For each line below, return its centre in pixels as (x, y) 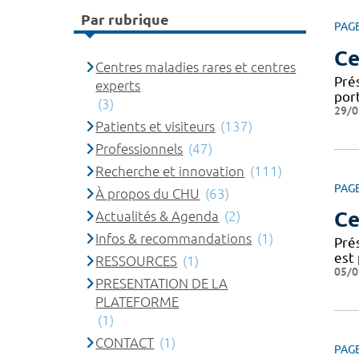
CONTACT (125, 343)
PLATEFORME (137, 302)
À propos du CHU (148, 194)
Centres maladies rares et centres (196, 67)
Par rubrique (125, 19)
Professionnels (139, 149)
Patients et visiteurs (155, 126)
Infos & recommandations (174, 238)
